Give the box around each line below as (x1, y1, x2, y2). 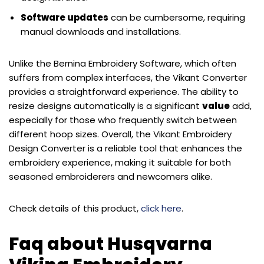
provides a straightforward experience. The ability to (9, 85, 239, 98)
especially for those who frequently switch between (9, 114, 237, 127)
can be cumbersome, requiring (108, 11, 245, 24)
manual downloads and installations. (21, 25, 181, 38)
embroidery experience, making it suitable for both (9, 156, 231, 169)
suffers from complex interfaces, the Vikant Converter (9, 71, 247, 84)
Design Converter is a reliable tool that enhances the (9, 142, 242, 155)
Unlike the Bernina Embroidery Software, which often (9, 57, 236, 70)
